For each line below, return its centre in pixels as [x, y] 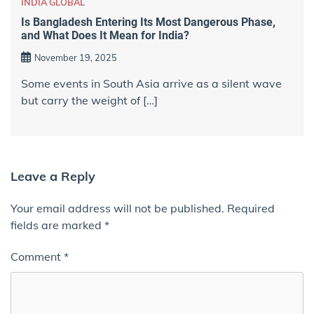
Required [251, 209]
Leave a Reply [53, 177]
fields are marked [57, 225]
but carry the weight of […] [89, 101]
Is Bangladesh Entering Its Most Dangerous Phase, [148, 22]
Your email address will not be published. [117, 209]
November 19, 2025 [76, 58]
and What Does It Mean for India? [105, 35]
